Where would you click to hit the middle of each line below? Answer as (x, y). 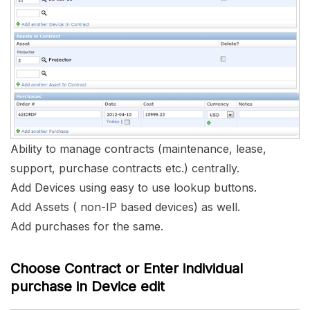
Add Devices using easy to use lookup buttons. (134, 187)
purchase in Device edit (88, 286)
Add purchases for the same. (87, 226)
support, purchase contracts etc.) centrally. (125, 168)
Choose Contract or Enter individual (127, 268)
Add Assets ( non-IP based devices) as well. (125, 207)
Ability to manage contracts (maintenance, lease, (138, 148)
